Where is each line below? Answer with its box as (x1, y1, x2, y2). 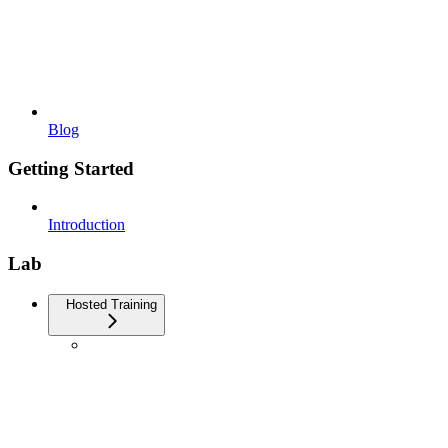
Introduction (48, 216, 125, 234)
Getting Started (8, 157, 134, 179)
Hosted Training (66, 296, 157, 312)
